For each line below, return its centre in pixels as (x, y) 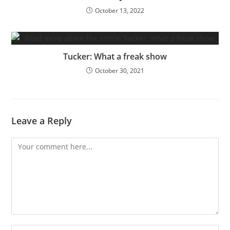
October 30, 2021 (119, 70)
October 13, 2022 (119, 10)
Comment (28, 143)
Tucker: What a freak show (115, 56)
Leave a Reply (42, 120)
